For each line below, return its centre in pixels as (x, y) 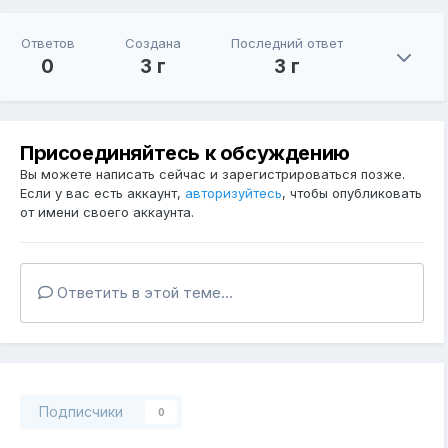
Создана (152, 43)
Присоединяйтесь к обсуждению (185, 153)
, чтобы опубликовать (352, 193)
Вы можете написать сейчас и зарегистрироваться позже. (212, 174)
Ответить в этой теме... (143, 293)
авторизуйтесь (233, 193)
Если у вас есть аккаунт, (102, 193)
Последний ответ (286, 43)
